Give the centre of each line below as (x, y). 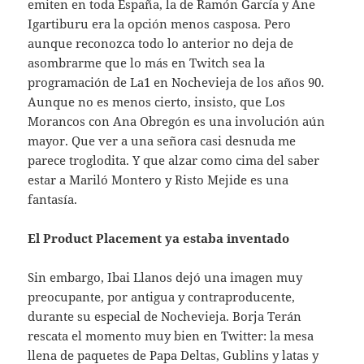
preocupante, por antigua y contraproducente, (162, 296)
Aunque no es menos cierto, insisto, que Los (157, 101)
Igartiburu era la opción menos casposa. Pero (160, 23)
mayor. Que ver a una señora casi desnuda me (162, 140)
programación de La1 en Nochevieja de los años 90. (176, 82)
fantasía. (53, 199)
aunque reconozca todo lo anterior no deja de (161, 43)
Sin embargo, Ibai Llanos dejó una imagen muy (165, 277)
